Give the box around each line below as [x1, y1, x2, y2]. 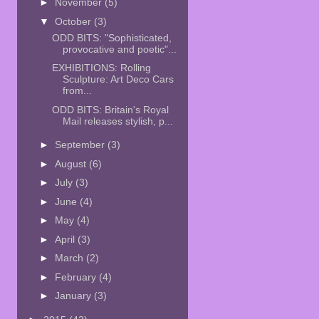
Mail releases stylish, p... [63, 115, 174, 127]
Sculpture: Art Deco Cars [63, 73, 174, 85]
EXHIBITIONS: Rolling [52, 62, 152, 73]
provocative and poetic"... [63, 43, 177, 55]
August [55, 157, 90, 169]
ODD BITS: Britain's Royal [52, 103, 169, 115]
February [55, 271, 100, 283]
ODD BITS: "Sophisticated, [52, 31, 172, 43]
